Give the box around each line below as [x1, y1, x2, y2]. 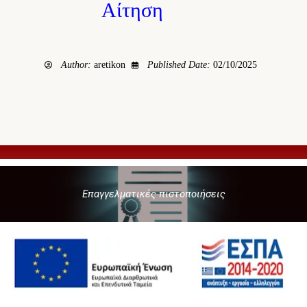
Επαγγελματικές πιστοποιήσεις [82, 188, 225, 201]
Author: [60, 60, 94, 71]
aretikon [93, 60, 125, 71]
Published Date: [147, 60, 213, 71]
